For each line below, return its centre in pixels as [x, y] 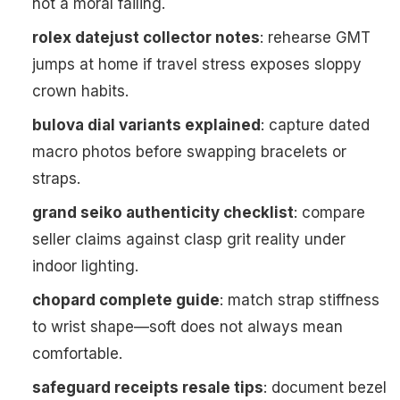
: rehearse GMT [315, 38]
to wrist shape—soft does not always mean [187, 327]
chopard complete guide [126, 300]
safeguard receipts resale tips [148, 388]
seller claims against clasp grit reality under [189, 240]
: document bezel [325, 388]
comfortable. [77, 354]
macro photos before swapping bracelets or [189, 152]
